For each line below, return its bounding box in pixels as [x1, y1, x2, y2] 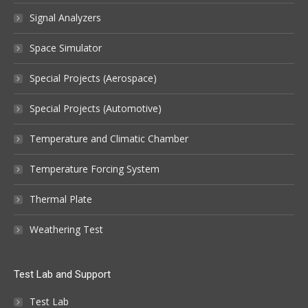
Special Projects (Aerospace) [30, 71, 157, 85]
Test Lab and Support [14, 268, 111, 280]
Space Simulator [30, 41, 102, 54]
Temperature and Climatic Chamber [30, 132, 188, 145]
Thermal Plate [30, 192, 92, 206]
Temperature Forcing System [30, 162, 159, 175]
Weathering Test [30, 223, 103, 236]
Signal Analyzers [30, 11, 101, 24]
